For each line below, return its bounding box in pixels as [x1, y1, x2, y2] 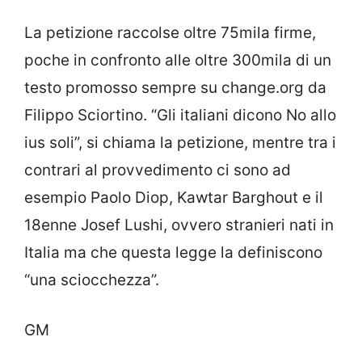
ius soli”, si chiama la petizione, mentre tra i [24, 133, 336, 152]
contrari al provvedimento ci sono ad [24, 160, 291, 179]
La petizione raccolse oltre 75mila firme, [24, 23, 316, 42]
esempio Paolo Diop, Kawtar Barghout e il [24, 187, 323, 207]
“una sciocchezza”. [24, 270, 159, 289]
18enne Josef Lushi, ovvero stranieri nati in [24, 215, 334, 234]
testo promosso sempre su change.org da [24, 78, 326, 97]
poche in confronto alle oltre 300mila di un [24, 50, 331, 69]
